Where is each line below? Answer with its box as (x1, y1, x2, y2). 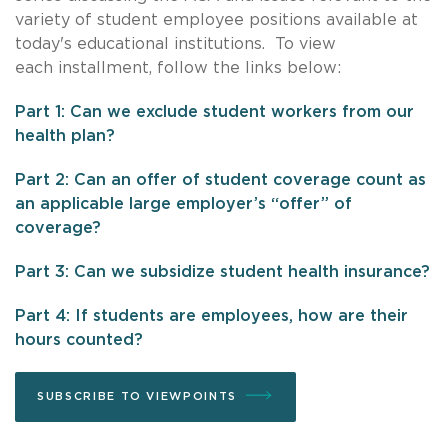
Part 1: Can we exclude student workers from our (15, 103, 414, 120)
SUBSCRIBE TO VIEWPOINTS (37, 390, 237, 402)
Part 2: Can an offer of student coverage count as (15, 171, 426, 188)
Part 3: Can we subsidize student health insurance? (15, 263, 430, 280)
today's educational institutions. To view (15, 35, 336, 52)
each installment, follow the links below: (15, 59, 341, 76)
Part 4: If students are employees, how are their (15, 307, 408, 324)
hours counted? (15, 331, 143, 348)
